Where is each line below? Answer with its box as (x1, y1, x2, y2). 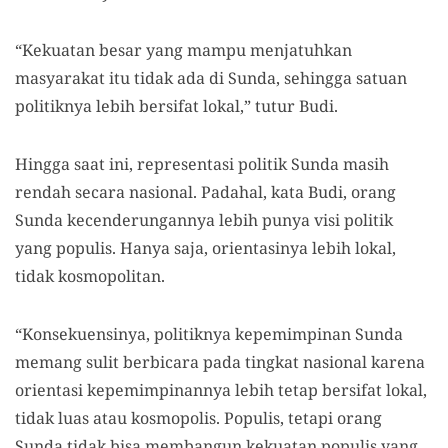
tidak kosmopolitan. (15, 265, 165, 288)
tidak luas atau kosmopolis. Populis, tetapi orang (15, 407, 382, 430)
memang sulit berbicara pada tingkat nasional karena (15, 351, 425, 374)
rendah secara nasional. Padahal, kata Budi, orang (15, 181, 396, 204)
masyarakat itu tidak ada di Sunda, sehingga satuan (15, 67, 407, 90)
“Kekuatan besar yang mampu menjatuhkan (15, 39, 352, 62)
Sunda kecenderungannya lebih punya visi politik (15, 209, 393, 232)
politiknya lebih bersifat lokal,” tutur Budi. (15, 95, 338, 118)
